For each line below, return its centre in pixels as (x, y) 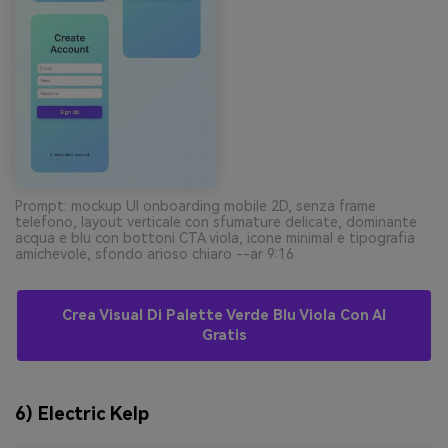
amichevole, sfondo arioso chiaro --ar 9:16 (154, 253)
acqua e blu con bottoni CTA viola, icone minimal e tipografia (215, 237)
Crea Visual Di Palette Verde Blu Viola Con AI (224, 315)
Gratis (224, 335)
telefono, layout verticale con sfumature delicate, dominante (216, 221)
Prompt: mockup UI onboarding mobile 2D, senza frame (195, 205)
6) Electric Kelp (82, 414)
